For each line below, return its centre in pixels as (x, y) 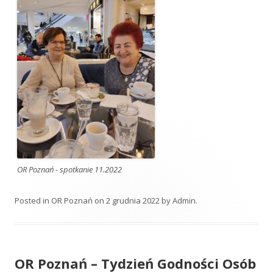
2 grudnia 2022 (133, 200)
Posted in (33, 200)
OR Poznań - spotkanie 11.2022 (69, 169)
